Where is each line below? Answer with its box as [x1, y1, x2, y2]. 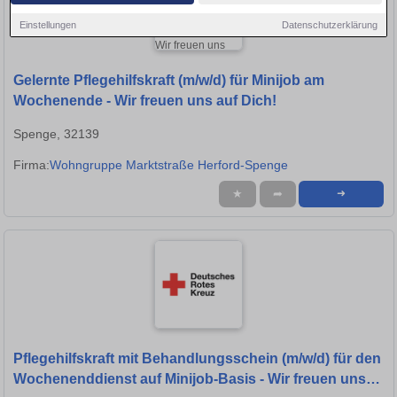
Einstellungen [19, 19, 77, 30]
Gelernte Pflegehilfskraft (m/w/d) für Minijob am [13, 73, 324, 89]
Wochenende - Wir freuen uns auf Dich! [13, 93, 276, 109]
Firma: [13, 158, 50, 173]
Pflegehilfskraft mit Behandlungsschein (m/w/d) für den [13, 351, 381, 367]
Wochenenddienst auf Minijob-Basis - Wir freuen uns [13, 371, 366, 387]
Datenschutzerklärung [281, 19, 378, 30]
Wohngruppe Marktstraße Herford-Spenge [50, 158, 288, 173]
